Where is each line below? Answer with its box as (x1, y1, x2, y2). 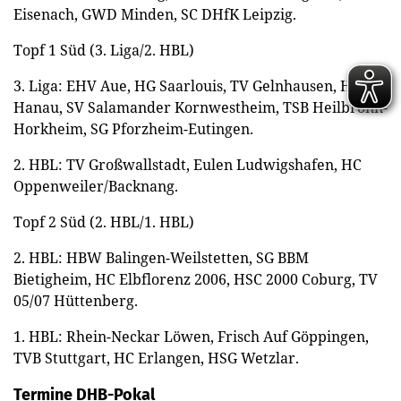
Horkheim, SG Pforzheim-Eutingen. (13, 118, 253, 139)
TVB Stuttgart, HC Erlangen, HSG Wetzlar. (13, 347, 299, 368)
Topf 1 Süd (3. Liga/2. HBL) (13, 39, 194, 60)
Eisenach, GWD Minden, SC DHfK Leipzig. (13, 4, 296, 24)
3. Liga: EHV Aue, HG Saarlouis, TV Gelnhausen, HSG (13, 75, 370, 96)
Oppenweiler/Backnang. (13, 175, 178, 196)
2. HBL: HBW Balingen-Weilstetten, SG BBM (13, 247, 309, 268)
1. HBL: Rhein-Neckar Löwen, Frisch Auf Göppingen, (13, 326, 369, 346)
